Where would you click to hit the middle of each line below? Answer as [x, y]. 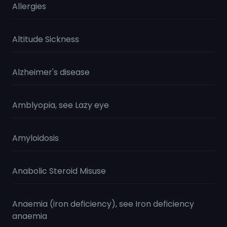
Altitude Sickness [46, 39]
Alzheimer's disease [51, 72]
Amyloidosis [35, 138]
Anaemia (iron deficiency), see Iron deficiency [103, 204]
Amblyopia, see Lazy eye [61, 105]
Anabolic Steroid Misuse [59, 171]
